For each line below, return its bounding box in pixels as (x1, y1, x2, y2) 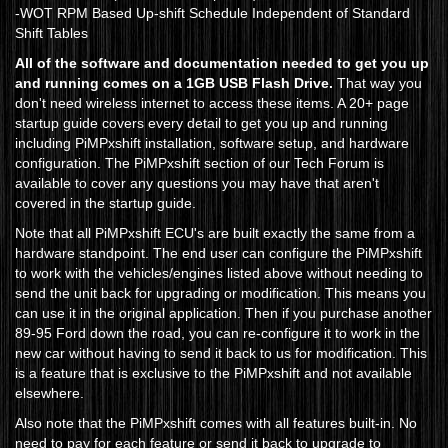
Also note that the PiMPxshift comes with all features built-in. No (15, 415, 417, 432)
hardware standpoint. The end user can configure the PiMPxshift (15, 245, 422, 262)
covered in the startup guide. (15, 195, 196, 212)
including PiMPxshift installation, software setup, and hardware (15, 135, 409, 152)
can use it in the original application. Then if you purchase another (15, 305, 432, 322)
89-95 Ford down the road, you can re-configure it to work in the (15, 325, 420, 342)
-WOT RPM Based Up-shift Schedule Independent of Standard (15, 5, 410, 22)
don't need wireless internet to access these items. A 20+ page (15, 95, 409, 112)
